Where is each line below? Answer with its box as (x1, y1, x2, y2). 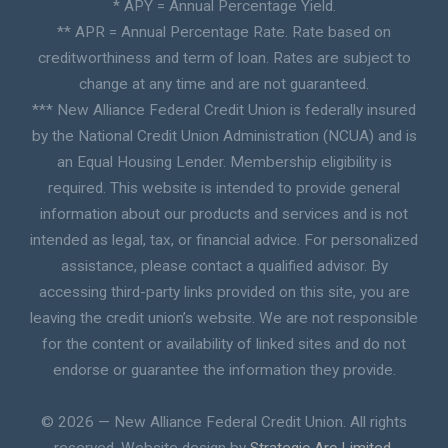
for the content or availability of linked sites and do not (42, 335, 406, 354)
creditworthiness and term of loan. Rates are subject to (37, 49, 411, 68)
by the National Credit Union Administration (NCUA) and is (31, 127, 417, 146)
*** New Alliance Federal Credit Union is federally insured (32, 101, 416, 120)
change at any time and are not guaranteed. (79, 75, 369, 94)
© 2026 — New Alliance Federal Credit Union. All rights (41, 413, 407, 432)
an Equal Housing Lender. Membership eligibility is (56, 153, 392, 172)
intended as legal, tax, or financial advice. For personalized (30, 231, 418, 250)
